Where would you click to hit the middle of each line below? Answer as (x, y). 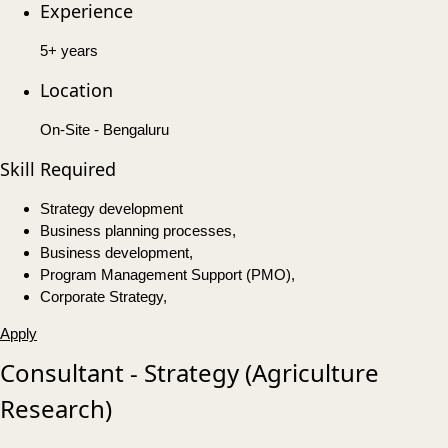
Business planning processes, (138, 231)
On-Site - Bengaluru (104, 130)
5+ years (69, 51)
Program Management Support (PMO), (167, 275)
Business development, (116, 253)
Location (76, 90)
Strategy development (111, 209)
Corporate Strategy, (103, 297)
